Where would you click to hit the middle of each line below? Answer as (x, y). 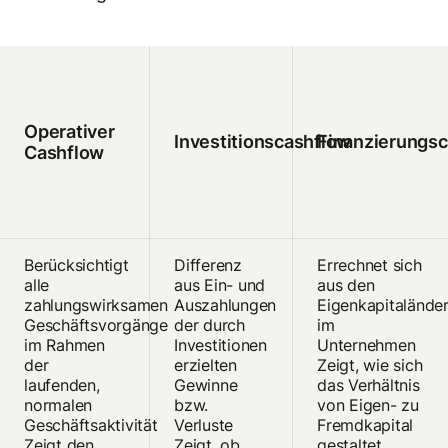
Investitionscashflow (263, 142)
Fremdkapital (365, 425)
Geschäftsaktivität (91, 425)
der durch (209, 325)
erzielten (205, 365)
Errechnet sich (369, 265)
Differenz (208, 265)
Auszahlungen (225, 305)
